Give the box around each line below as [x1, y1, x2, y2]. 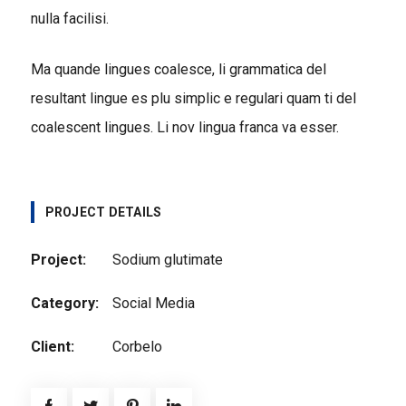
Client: [30, 337, 74, 355]
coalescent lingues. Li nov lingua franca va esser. [30, 118, 339, 136]
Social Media [111, 294, 195, 312]
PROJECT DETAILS [44, 204, 162, 219]
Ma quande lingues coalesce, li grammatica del [30, 60, 326, 78]
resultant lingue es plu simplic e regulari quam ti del [30, 89, 356, 107]
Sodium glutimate [111, 250, 223, 268]
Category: [30, 294, 99, 312]
